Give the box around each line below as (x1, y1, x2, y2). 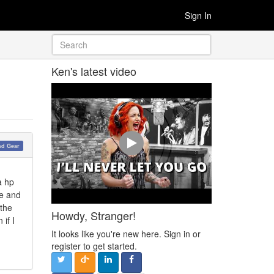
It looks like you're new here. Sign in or (51, 227, 201, 240)
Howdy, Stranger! (51, 207, 136, 223)
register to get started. (51, 239, 137, 252)
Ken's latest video (51, 63, 136, 79)
